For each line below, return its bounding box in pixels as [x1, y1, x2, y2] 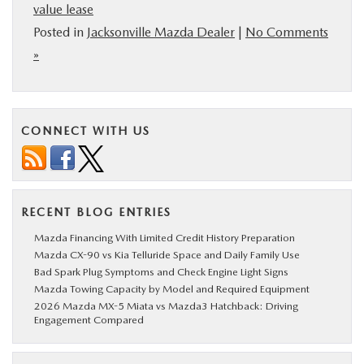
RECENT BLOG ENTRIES [21, 205, 171, 219]
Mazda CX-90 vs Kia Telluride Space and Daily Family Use [34, 248, 300, 261]
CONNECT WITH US [21, 123, 150, 137]
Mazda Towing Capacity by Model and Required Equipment [34, 282, 310, 295]
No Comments [245, 24, 328, 40]
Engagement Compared [34, 313, 144, 326]
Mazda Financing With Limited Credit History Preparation [34, 231, 295, 244]
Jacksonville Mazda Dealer [87, 24, 235, 40]
